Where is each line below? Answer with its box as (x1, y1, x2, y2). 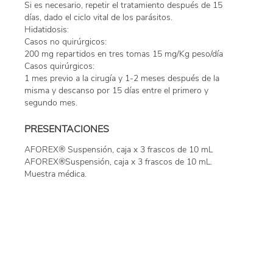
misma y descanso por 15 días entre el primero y (24, 85, 208, 97)
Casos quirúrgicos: (24, 60, 94, 73)
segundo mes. (24, 97, 77, 109)
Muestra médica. (24, 168, 87, 180)
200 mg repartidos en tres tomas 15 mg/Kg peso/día (24, 48, 223, 60)
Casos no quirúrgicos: (24, 36, 107, 48)
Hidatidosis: (24, 24, 69, 36)
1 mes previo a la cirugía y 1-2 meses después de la (24, 73, 219, 85)
